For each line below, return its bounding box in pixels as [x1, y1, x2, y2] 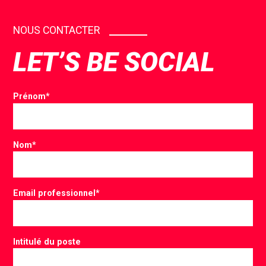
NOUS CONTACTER [13, 24, 100, 37]
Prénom [13, 91, 46, 102]
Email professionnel [13, 188, 96, 198]
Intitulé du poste [13, 236, 81, 246]
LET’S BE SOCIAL [13, 46, 216, 78]
